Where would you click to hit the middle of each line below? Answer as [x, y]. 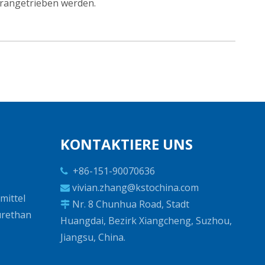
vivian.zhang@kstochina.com [135, 187]
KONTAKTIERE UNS [126, 144]
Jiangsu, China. [93, 237]
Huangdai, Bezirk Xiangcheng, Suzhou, [146, 220]
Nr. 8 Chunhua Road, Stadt [129, 204]
